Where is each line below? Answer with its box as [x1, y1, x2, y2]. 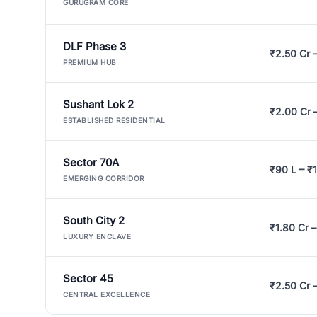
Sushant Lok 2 [63, 98, 134, 111]
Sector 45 [63, 272, 113, 285]
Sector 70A [63, 156, 119, 169]
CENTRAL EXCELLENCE [63, 290, 150, 299]
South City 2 [63, 214, 125, 227]
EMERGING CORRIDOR [63, 174, 144, 183]
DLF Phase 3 [63, 40, 126, 53]
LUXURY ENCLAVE [63, 232, 131, 241]
